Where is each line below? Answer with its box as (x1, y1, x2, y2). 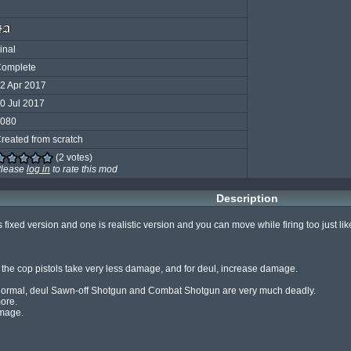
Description (215, 192, 278, 204)
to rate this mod (50, 164, 118, 175)
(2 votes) (53, 152, 92, 163)
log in (27, 164, 50, 175)
